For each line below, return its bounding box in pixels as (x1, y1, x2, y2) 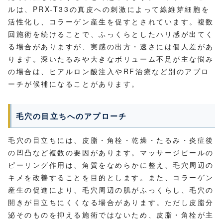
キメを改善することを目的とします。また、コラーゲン (8, 172, 214, 183)
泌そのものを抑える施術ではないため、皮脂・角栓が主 (8, 210, 214, 220)
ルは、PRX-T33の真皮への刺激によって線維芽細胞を (8, 4, 210, 14)
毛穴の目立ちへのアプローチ (16, 111, 127, 122)
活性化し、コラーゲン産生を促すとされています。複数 (8, 16, 214, 27)
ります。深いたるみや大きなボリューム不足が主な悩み (8, 54, 214, 64)
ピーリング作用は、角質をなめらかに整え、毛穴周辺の (8, 160, 214, 170)
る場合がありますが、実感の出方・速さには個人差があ (8, 41, 214, 52)
